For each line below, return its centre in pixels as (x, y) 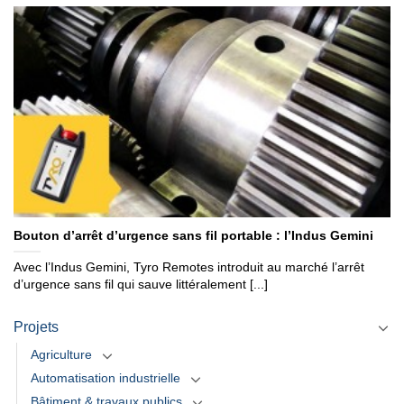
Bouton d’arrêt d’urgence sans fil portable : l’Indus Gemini (193, 236)
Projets (36, 327)
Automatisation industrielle (106, 378)
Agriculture (61, 355)
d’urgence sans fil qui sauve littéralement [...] (141, 285)
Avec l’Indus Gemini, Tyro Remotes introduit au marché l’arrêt (189, 268)
